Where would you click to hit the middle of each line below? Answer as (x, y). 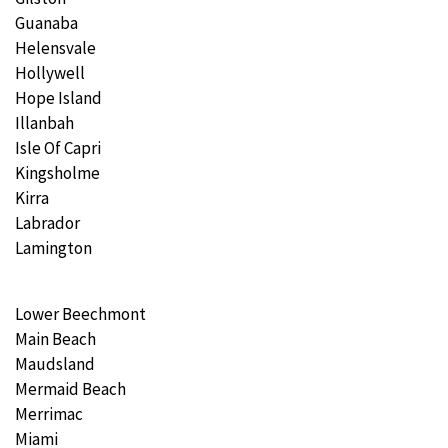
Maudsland (55, 363)
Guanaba (46, 23)
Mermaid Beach (70, 388)
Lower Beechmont (80, 313)
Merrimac (49, 413)
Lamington (53, 248)
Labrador (47, 223)
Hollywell (50, 73)
